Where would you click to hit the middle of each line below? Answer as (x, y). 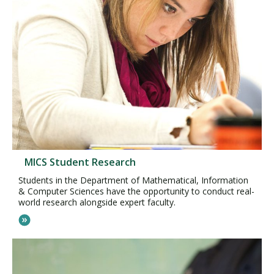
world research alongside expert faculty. (97, 202)
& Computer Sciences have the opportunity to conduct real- (136, 191)
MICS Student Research (80, 162)
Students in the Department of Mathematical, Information (133, 180)
